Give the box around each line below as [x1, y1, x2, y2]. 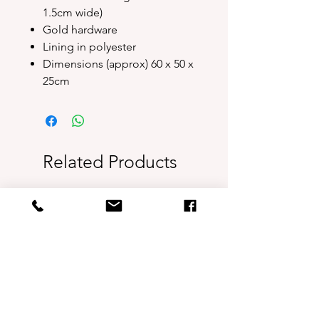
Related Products [43, 151, 177, 173]
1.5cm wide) [43, 6, 103, 20]
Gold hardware [43, 23, 117, 37]
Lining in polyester [43, 40, 136, 54]
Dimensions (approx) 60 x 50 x [43, 57, 194, 71]
